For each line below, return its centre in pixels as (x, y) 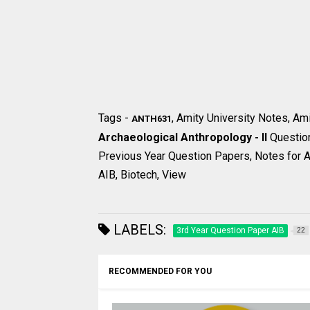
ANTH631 (152, 119)
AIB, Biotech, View (142, 175)
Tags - (115, 118)
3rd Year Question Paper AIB (230, 231)
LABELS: (138, 230)
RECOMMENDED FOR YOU (160, 272)
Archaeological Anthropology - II (184, 138)
